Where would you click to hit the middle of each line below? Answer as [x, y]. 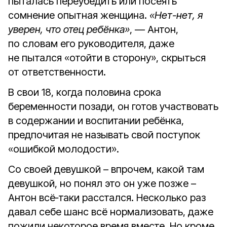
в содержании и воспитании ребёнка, [96, 121]
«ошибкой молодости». [64, 149]
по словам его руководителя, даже [91, 44]
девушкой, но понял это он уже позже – [102, 183]
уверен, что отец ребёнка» [69, 29]
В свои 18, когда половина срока [85, 92]
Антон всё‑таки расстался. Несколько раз [107, 198]
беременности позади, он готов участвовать [113, 106]
